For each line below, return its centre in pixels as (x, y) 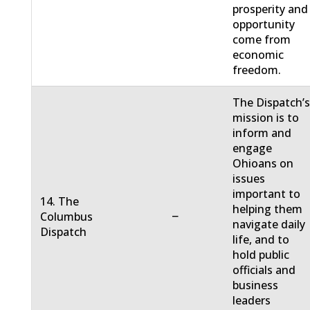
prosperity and (271, 9)
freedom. (257, 70)
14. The (60, 202)
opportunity (264, 25)
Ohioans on (263, 164)
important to (267, 194)
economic (258, 55)
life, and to (261, 240)
